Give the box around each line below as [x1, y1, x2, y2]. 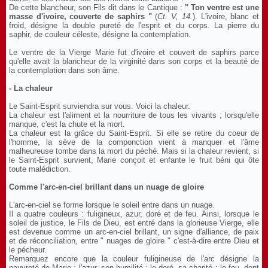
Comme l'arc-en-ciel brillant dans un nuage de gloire [9, 182, 204, 191]
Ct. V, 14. [157, 12, 193, 21]
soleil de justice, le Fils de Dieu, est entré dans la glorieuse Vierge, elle [9, 218, 259, 227]
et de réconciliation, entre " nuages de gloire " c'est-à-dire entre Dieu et [9, 236, 259, 245]
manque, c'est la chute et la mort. [9, 120, 125, 129]
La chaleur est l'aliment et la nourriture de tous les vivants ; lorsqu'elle [9, 111, 259, 120]
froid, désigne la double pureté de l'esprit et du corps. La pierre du [9, 21, 259, 30]
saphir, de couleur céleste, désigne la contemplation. [9, 30, 191, 39]
